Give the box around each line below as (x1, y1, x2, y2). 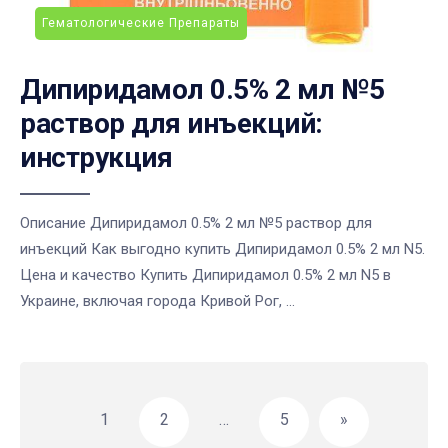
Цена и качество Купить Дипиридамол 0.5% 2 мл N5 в (20, 266, 391, 285)
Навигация (19, 363, 131, 390)
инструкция (20, 141, 172, 175)
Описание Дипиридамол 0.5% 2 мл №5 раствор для (20, 214, 372, 233)
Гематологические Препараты (42, 16, 240, 31)
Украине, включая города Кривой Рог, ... (20, 292, 295, 311)
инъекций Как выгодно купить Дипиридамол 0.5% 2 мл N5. (20, 240, 425, 259)
